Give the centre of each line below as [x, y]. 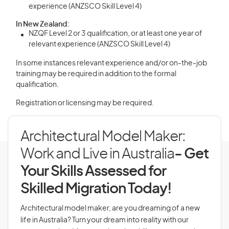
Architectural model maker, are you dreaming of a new [110, 209]
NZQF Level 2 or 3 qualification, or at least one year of [116, 34]
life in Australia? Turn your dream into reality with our [105, 220]
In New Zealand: [43, 25]
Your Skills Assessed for [93, 172]
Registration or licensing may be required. [85, 103]
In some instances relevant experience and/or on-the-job [111, 63]
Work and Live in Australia [97, 154]
